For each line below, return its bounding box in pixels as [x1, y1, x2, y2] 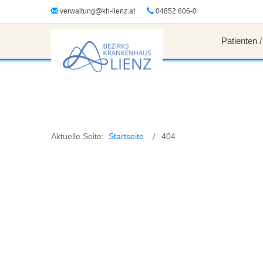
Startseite [109, 131, 144, 141]
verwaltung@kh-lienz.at [60, 7, 135, 15]
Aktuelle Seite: [51, 131, 109, 141]
